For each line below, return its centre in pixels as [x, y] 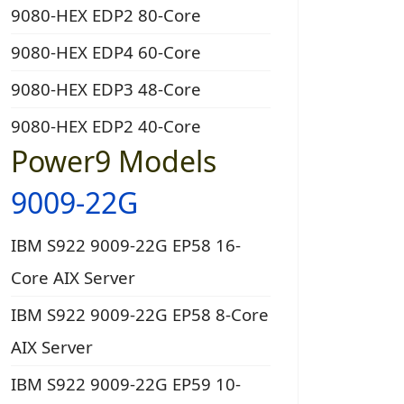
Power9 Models [114, 161]
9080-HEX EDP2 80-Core [106, 15]
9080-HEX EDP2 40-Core [106, 126]
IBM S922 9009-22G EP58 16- [126, 245]
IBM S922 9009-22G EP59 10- [126, 384]
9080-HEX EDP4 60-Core [106, 52]
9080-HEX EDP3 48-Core [106, 89]
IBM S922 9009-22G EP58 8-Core [140, 315]
